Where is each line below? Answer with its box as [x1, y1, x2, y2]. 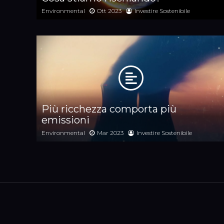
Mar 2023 [97, 129, 123, 137]
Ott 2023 [97, 6, 121, 14]
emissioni [41, 114, 89, 126]
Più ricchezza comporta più [41, 103, 176, 115]
